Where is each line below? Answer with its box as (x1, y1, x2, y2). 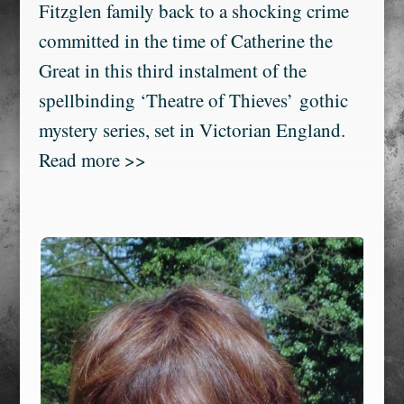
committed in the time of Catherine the (38, 28, 333, 53)
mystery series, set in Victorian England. (38, 117, 345, 142)
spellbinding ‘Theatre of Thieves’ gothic (38, 87, 348, 113)
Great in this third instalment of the (38, 58, 307, 83)
